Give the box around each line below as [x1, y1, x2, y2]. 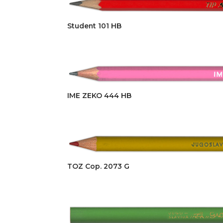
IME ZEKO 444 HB [67, 91, 131, 100]
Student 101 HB [67, 21, 121, 30]
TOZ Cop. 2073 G [67, 161, 129, 171]
